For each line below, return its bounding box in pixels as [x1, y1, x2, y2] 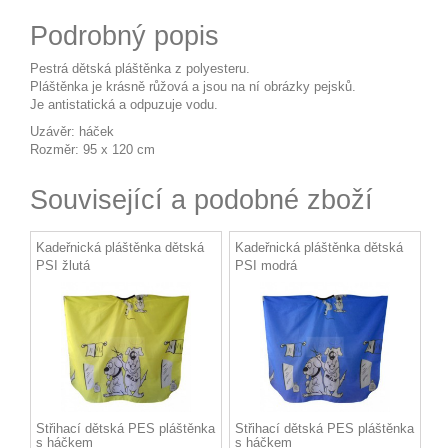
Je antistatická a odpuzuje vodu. [30, 97, 218, 113]
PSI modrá [235, 258, 297, 274]
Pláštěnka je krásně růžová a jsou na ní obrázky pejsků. [30, 79, 356, 95]
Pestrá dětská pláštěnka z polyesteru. [30, 61, 250, 77]
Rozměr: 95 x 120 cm [30, 142, 155, 158]
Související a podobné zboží [30, 185, 373, 216]
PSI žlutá [36, 258, 90, 274]
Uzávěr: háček [30, 124, 114, 140]
